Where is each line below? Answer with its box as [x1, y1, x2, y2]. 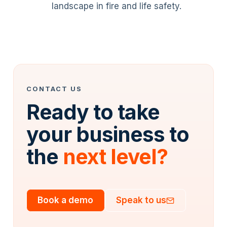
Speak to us [116, 195, 166, 206]
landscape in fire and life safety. [52, 1, 182, 12]
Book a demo [37, 195, 94, 206]
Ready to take [26, 99, 160, 125]
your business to [26, 121, 190, 147]
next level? [63, 143, 168, 169]
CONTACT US [26, 85, 83, 93]
